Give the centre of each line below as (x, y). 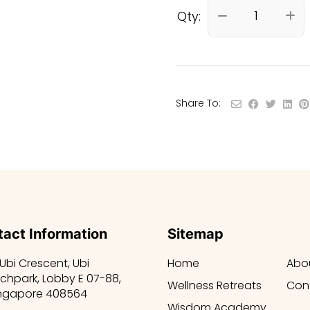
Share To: (198, 103)
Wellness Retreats (215, 285)
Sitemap (196, 234)
